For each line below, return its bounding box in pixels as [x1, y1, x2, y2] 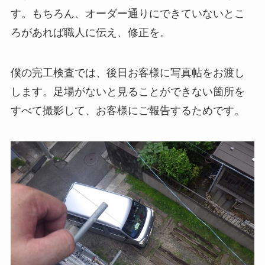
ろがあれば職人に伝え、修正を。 [10, 27, 170, 39]
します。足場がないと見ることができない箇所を [10, 86, 245, 98]
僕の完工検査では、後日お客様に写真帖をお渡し [10, 67, 245, 79]
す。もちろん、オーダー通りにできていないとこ [10, 8, 245, 20]
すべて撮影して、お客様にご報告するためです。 [10, 105, 245, 117]
